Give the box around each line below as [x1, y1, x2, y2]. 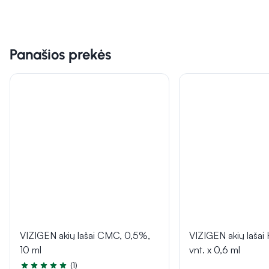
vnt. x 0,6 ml [189, 243, 241, 256]
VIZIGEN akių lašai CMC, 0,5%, [20, 229, 150, 241]
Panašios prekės [10, 46, 111, 64]
